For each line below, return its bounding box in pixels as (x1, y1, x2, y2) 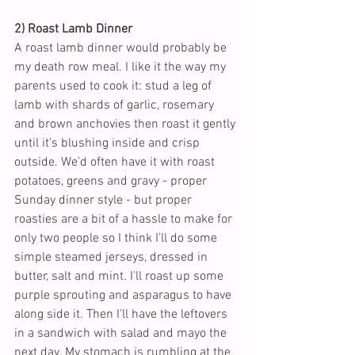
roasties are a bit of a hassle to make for (14, 212, 235, 228)
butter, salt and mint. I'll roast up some (14, 269, 227, 285)
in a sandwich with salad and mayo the (14, 326, 230, 342)
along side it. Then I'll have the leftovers (14, 307, 231, 323)
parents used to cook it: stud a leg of (14, 78, 215, 95)
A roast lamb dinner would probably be (14, 40, 230, 57)
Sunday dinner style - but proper (14, 193, 195, 209)
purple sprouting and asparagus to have (14, 288, 235, 304)
